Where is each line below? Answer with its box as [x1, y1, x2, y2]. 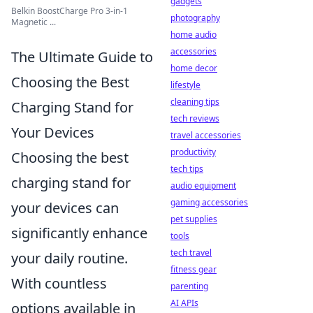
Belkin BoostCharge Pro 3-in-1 [11, 5, 128, 17]
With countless [11, 274, 107, 293]
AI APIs [170, 297, 198, 309]
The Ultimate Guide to [11, 48, 153, 66]
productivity [170, 146, 216, 158]
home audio [170, 29, 217, 41]
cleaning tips [170, 96, 219, 108]
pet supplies [170, 213, 217, 225]
